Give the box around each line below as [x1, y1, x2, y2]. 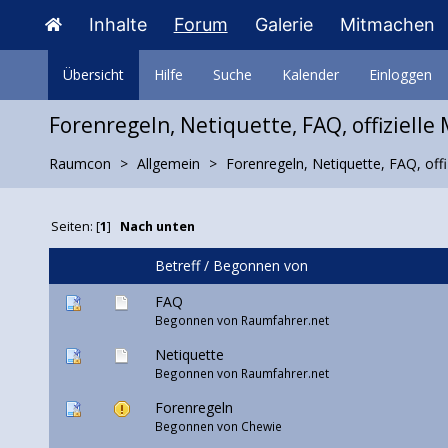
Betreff [154, 256, 200, 276]
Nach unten [120, 218, 196, 236]
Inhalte [88, 14, 147, 35]
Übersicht [62, 65, 124, 84]
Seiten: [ [51, 218, 101, 236]
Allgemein [136, 154, 200, 173]
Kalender [281, 65, 339, 84]
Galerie [254, 14, 313, 35]
